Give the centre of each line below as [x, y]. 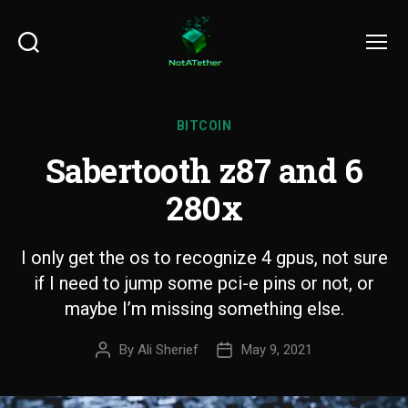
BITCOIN [204, 126]
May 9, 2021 [277, 350]
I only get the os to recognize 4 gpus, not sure [204, 258]
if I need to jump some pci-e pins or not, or [204, 283]
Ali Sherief [168, 350]
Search [43, 60]
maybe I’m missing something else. [204, 309]
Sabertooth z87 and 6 [204, 170]
